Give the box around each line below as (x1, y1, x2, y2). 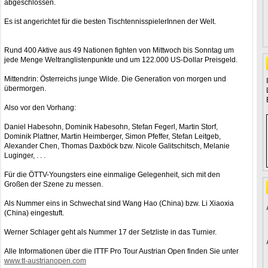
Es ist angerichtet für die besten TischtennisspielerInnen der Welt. (4, 17, 216, 26)
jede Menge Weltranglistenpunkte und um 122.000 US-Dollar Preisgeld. (4, 56, 237, 64)
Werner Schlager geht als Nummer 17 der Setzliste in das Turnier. (4, 228, 217, 236)
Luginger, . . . (4, 151, 45, 160)
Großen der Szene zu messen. (4, 180, 103, 188)
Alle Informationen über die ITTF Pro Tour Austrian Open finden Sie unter (4, 247, 239, 255)
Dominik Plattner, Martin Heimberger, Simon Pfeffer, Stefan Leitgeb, (4, 132, 221, 141)
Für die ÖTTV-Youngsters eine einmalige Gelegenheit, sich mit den (4, 170, 220, 179)
